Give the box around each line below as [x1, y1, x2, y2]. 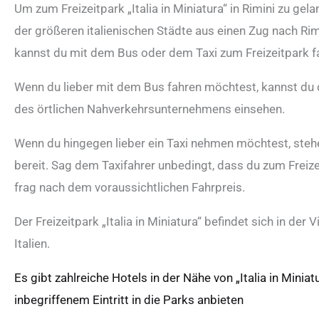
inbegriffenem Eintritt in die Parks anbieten [14, 292, 246, 307]
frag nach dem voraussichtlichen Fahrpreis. [14, 179, 245, 194]
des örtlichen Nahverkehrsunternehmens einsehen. [14, 101, 285, 116]
